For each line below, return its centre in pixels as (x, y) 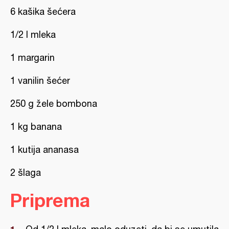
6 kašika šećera (43, 12)
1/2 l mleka (33, 35)
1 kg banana (36, 127)
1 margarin (32, 58)
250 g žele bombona (54, 104)
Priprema (50, 200)
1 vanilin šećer (40, 81)
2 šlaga (26, 173)
